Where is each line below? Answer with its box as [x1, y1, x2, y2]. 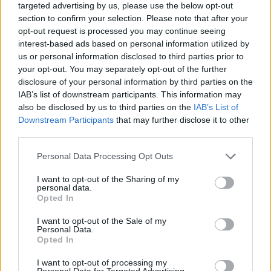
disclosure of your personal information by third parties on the [18, 76, 253, 87]
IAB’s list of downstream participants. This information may [18, 89, 241, 99]
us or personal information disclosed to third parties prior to [18, 51, 244, 61]
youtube [12, 79, 45, 91]
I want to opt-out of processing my [37, 257, 167, 267]
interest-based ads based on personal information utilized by [18, 38, 249, 48]
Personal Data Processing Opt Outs [37, 151, 173, 161]
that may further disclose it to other [114, 114, 249, 125]
